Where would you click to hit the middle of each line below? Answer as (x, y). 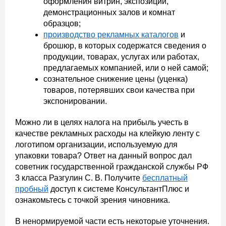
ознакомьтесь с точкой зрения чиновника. (93, 200)
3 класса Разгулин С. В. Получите (79, 178)
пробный (32, 189)
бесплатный (165, 178)
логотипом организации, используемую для (96, 145)
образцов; (62, 24)
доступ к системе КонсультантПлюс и (119, 189)
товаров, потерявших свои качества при (119, 90)
